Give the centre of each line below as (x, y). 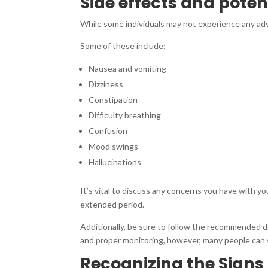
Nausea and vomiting (128, 68)
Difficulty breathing (125, 115)
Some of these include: (123, 45)
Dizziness (106, 84)
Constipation (113, 99)
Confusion (108, 130)
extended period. (112, 204)
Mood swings (114, 146)
